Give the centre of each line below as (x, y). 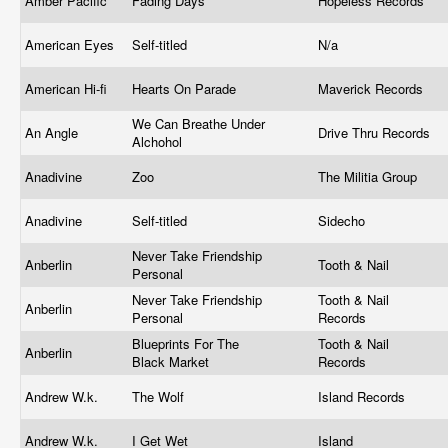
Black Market (172, 361)
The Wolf (160, 396)
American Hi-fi (68, 88)
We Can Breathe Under (198, 123)
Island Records (363, 396)
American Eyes (71, 44)
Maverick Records (372, 88)
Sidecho (343, 220)
